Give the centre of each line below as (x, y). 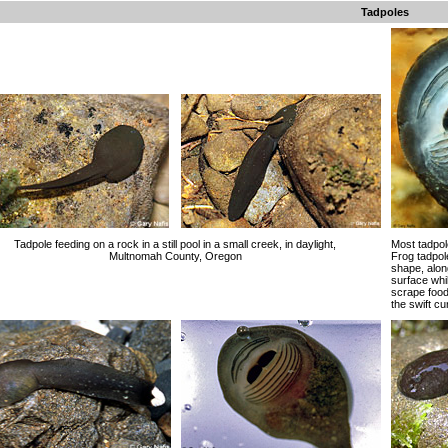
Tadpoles (385, 12)
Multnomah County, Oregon (175, 256)
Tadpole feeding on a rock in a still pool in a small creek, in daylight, (175, 244)
